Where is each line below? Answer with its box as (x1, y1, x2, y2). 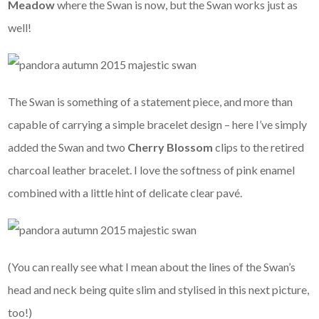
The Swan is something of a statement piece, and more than (8, 94, 293, 108)
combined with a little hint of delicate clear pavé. (8, 185, 243, 199)
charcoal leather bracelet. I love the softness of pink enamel (8, 162, 296, 177)
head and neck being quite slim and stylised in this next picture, (8, 282, 310, 296)
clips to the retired (215, 140, 305, 154)
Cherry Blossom (127, 140, 216, 154)
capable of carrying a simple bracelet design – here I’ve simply (8, 117, 308, 131)
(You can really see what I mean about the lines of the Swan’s (8, 259, 296, 273)
